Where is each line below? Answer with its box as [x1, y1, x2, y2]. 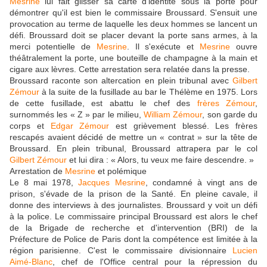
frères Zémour [197, 98, 256, 108]
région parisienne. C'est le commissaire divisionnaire [10, 246, 232, 256]
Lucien [232, 246, 257, 256]
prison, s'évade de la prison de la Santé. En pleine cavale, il [10, 189, 257, 199]
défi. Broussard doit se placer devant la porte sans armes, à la [10, 30, 257, 41]
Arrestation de [10, 166, 65, 176]
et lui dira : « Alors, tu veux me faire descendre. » [67, 155, 256, 165]
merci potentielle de [10, 42, 97, 52]
